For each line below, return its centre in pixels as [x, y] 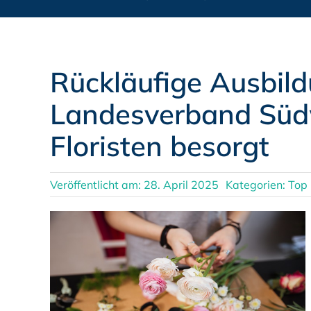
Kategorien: [257, 185]
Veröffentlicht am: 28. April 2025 [134, 185]
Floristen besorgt [159, 146]
